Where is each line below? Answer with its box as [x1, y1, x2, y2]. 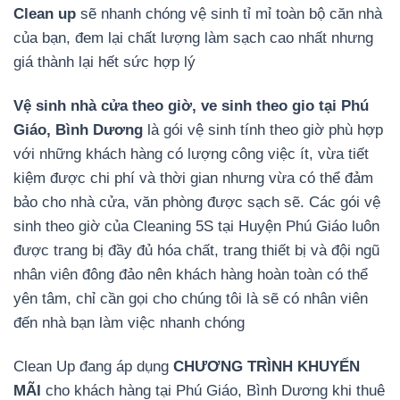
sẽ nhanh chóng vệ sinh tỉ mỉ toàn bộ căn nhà [76, 4, 382, 22]
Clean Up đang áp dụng [13, 358, 173, 376]
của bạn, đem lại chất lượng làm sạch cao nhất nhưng [13, 29, 373, 46]
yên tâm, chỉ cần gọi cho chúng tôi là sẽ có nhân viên [13, 289, 368, 307]
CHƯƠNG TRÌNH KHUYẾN [173, 358, 360, 376]
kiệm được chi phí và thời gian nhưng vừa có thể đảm [13, 169, 373, 187]
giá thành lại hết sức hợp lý [13, 53, 196, 71]
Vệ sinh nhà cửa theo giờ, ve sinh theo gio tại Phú [13, 96, 369, 114]
